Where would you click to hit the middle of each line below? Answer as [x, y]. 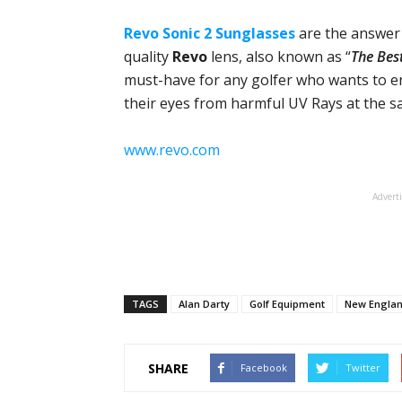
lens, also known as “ [279, 57]
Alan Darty [204, 304]
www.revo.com [172, 150]
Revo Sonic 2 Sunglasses [210, 34]
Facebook [264, 368]
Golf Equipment [287, 304]
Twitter [363, 368]
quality [148, 57]
